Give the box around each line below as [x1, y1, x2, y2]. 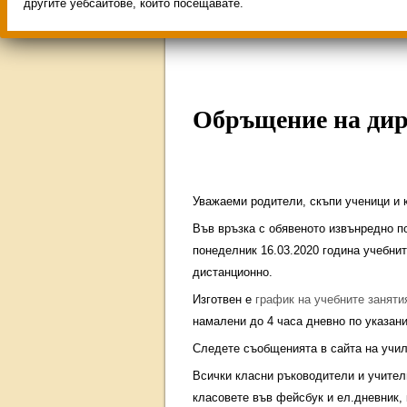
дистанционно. [193, 265, 273, 279]
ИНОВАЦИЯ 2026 [223, 15, 345, 31]
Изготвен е [193, 293, 255, 306]
